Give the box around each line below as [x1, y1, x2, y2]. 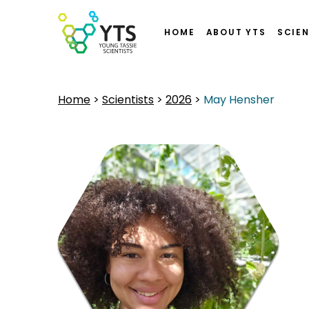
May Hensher [203, 92, 275, 108]
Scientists [102, 92, 154, 108]
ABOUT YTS [206, 26, 266, 38]
